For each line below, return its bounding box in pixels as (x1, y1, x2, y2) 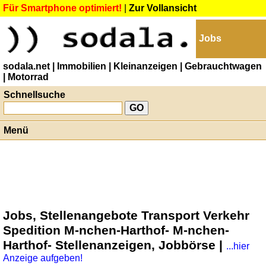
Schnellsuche (4, 90, 65, 100)
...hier (226, 241, 249, 251)
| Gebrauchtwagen (180, 61, 262, 71)
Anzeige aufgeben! (3, 253, 83, 263)
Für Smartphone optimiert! (3, 3, 122, 13)
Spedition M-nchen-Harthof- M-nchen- (3, 223, 229, 237)
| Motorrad (3, 72, 49, 82)
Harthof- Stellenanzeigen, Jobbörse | (3, 238, 226, 252)
